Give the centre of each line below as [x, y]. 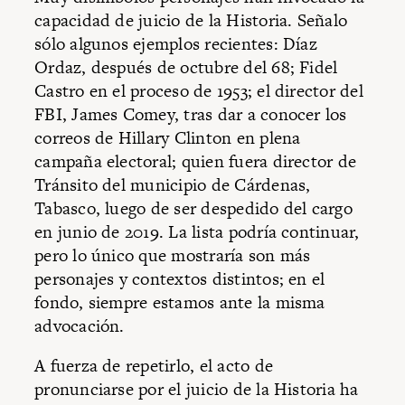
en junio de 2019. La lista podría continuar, [197, 232]
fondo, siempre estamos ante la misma [180, 303]
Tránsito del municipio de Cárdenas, [173, 185]
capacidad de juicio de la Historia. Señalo [191, 21]
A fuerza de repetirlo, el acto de [154, 365]
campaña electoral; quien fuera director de [196, 162]
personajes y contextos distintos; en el [180, 279]
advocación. [80, 326]
